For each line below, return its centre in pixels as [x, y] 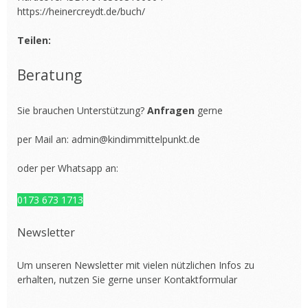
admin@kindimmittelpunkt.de [136, 139]
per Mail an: [44, 139]
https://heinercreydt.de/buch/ [81, 11]
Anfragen [172, 110]
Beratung [49, 75]
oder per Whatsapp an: [68, 168]
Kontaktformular [200, 279]
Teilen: [34, 40]
